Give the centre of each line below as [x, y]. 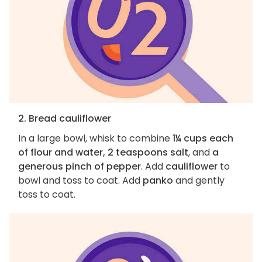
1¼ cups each [203, 139]
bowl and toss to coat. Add [80, 181]
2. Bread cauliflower [65, 119]
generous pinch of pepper [80, 167]
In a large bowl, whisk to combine [95, 139]
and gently [199, 181]
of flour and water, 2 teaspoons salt [103, 153]
